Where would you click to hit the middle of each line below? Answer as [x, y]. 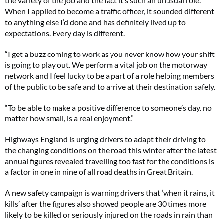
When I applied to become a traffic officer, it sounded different [110, 11]
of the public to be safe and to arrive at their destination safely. [110, 86]
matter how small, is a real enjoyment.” [69, 118]
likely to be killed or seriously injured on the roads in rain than [109, 214]
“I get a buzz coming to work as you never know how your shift [110, 54]
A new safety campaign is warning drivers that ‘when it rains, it [110, 193]
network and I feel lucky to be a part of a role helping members [110, 76]
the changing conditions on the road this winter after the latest [111, 150]
